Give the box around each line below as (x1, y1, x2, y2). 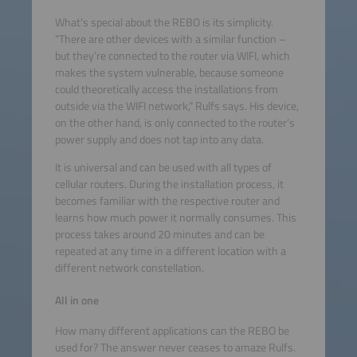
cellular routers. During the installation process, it (54, 175, 284, 194)
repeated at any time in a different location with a (54, 242, 286, 261)
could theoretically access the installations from (54, 80, 278, 98)
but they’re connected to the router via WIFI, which (54, 46, 290, 65)
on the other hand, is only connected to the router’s (54, 113, 295, 131)
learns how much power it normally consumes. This (54, 209, 296, 227)
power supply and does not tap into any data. (54, 130, 264, 148)
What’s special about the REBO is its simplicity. (54, 13, 273, 31)
